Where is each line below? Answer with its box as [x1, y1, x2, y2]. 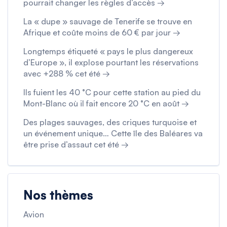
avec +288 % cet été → [23, 68, 110, 79]
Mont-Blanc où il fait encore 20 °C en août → [23, 98, 189, 109]
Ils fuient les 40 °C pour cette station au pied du [23, 87, 201, 98]
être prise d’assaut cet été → [23, 139, 129, 150]
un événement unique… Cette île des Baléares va [23, 128, 203, 139]
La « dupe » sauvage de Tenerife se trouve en [23, 16, 192, 27]
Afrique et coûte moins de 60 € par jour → [23, 27, 180, 38]
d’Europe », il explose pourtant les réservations [23, 57, 199, 68]
